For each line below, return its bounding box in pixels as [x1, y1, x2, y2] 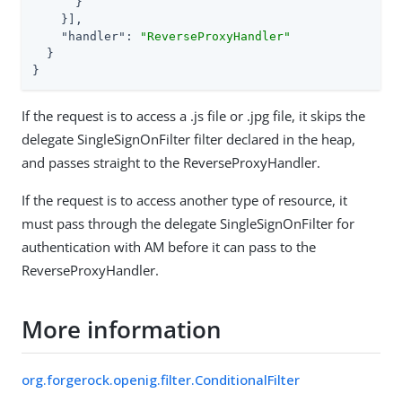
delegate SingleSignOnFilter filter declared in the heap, [22, 129, 355, 148]
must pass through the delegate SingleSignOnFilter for [22, 214, 354, 232]
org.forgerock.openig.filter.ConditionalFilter [22, 370, 300, 389]
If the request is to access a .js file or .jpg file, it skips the [22, 106, 365, 125]
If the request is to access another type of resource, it [22, 190, 347, 209]
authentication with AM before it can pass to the [22, 237, 316, 256]
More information [22, 313, 222, 346]
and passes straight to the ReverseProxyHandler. [22, 153, 320, 171]
